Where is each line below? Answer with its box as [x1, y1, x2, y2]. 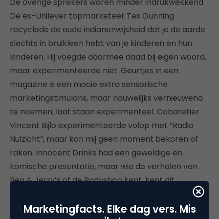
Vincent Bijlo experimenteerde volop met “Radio [10, 119, 194, 131]
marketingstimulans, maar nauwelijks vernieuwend [10, 92, 203, 104]
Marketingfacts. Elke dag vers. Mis [23, 201, 196, 216]
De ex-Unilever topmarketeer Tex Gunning [10, 10, 174, 22]
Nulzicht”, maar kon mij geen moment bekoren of [10, 133, 198, 145]
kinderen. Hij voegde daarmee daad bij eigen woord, [10, 51, 206, 63]
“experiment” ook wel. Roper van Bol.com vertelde [10, 188, 202, 199]
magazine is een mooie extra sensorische [10, 78, 168, 90]
